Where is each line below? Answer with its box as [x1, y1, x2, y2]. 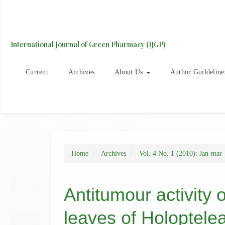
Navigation [20, 13, 51, 21]
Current [26, 68, 48, 76]
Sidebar [20, 48, 41, 55]
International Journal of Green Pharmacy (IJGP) [11, 40, 165, 49]
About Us [115, 68, 145, 76]
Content [20, 36, 42, 44]
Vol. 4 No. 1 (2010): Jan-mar [139, 150, 222, 157]
